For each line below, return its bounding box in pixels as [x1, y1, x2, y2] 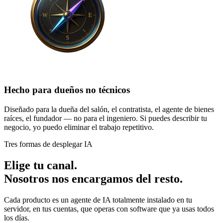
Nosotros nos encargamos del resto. [4, 172, 183, 186]
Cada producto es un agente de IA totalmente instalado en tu [4, 196, 192, 204]
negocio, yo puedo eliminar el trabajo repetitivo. [4, 123, 154, 132]
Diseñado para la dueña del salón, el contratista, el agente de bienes [4, 105, 214, 114]
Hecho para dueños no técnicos [4, 85, 130, 96]
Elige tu [4, 159, 47, 172]
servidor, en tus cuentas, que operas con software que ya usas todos [4, 205, 214, 213]
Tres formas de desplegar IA [4, 140, 93, 149]
